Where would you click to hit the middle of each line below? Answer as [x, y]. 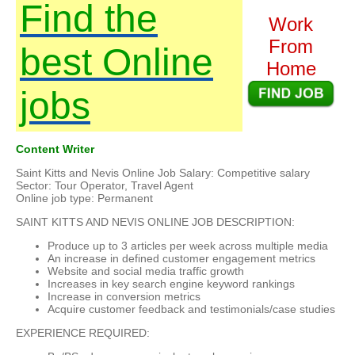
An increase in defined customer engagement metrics [181, 259]
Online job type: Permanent [84, 198]
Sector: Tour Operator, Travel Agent [105, 186]
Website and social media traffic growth [146, 271]
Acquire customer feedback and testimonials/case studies [191, 309]
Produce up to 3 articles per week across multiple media [188, 246]
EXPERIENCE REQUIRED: [83, 333]
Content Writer [55, 149]
